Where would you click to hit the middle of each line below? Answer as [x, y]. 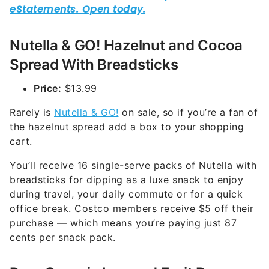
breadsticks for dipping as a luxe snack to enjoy [126, 180]
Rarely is [32, 112]
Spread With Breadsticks [94, 65]
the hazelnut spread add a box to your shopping [127, 127]
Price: [47, 88]
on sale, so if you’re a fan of [188, 112]
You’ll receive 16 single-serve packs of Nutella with [133, 165]
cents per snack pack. [63, 237]
